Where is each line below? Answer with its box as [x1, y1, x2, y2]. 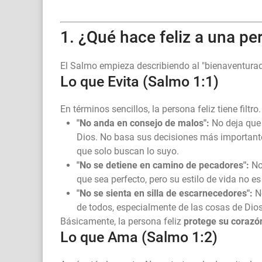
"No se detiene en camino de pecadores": [77, 160, 249, 171]
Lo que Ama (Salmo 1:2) [60, 229, 218, 246]
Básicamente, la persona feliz [60, 216, 184, 227]
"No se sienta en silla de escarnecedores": [77, 188, 253, 199]
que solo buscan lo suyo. [77, 146, 179, 157]
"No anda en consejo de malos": [77, 118, 209, 129]
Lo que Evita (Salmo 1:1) [60, 73, 219, 91]
